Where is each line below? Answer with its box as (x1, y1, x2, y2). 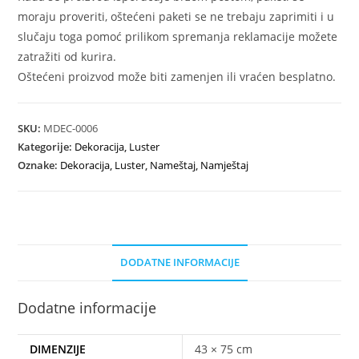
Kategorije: (18, 139, 75, 154)
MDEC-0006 (43, 120, 99, 135)
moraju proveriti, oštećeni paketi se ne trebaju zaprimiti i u (18, 8, 335, 24)
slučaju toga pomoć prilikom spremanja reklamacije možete (18, 28, 338, 44)
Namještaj (200, 157, 249, 172)
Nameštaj (150, 157, 196, 172)
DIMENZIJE (30, 341, 87, 357)
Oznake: (18, 157, 61, 172)
